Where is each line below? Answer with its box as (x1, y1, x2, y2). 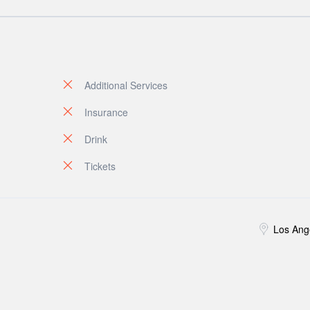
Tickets (84, 159, 116, 173)
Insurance (84, 105, 128, 119)
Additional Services (84, 78, 167, 92)
